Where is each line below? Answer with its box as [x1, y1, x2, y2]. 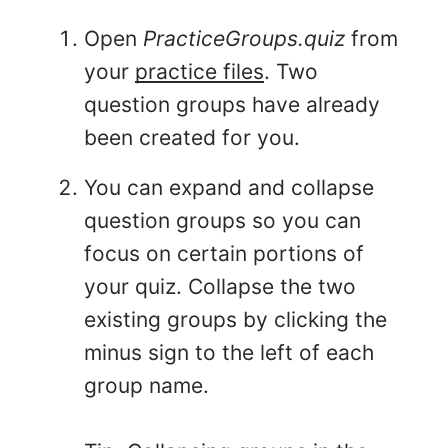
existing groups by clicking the [84, 307, 387, 333]
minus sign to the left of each [84, 340, 374, 366]
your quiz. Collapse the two [84, 274, 356, 300]
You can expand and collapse [84, 175, 374, 201]
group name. [84, 373, 209, 399]
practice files [135, 59, 264, 85]
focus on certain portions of [84, 241, 364, 267]
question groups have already [84, 92, 380, 118]
